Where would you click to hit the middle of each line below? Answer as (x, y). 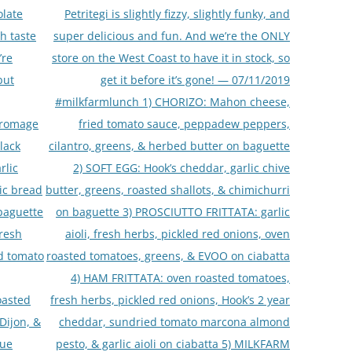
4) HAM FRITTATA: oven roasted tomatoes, (180, 277)
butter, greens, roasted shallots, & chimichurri (167, 189)
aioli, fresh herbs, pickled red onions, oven (177, 233)
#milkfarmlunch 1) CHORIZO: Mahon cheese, (172, 101)
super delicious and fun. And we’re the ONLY (171, 35)
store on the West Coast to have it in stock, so (170, 57)
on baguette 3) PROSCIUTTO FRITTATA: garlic (172, 211)
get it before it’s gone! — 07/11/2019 (195, 79)
